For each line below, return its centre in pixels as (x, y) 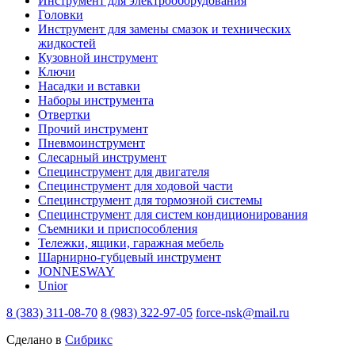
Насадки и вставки (89, 86)
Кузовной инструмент (98, 58)
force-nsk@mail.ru (242, 313)
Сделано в (36, 340)
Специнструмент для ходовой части (136, 186)
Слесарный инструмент (102, 158)
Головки (61, 15)
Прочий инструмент (93, 129)
